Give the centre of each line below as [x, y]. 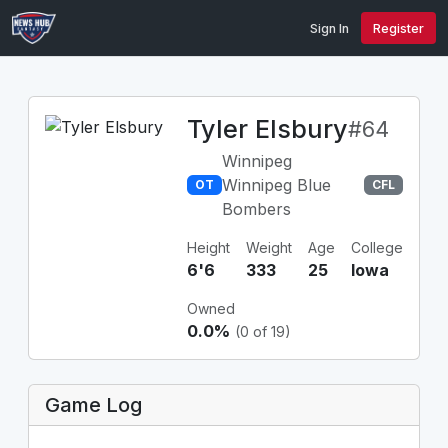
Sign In [329, 28]
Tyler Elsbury [267, 129]
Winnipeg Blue [276, 185]
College [377, 247]
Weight [269, 247]
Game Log [93, 405]
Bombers [256, 209]
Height [208, 247]
